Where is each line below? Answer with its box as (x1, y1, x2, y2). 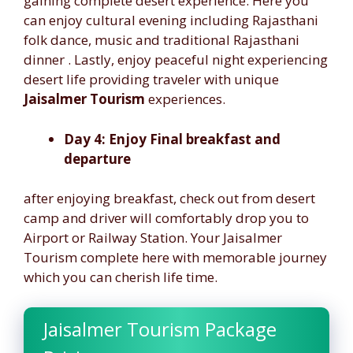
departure (64, 149, 131, 168)
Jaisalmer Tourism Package (43, 315, 277, 342)
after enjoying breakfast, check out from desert (24, 189, 315, 207)
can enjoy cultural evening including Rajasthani (24, 11, 318, 29)
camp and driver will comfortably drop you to (24, 209, 309, 227)
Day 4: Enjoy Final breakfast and (64, 129, 281, 148)
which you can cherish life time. (24, 268, 217, 286)
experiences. (145, 90, 225, 108)
